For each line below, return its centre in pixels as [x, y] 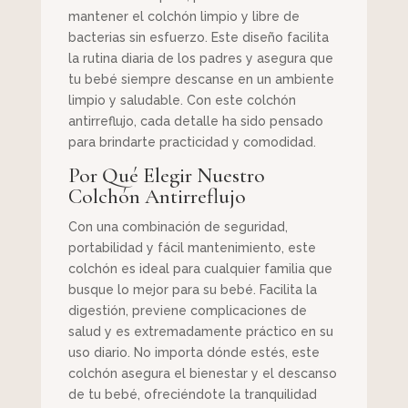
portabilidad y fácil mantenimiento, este [192, 248]
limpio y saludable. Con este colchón [182, 101]
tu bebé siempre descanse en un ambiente [201, 80]
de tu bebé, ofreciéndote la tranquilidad [192, 395]
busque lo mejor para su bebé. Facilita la [192, 290]
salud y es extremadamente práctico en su [200, 332]
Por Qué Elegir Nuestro [166, 176]
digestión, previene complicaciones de [187, 311]
